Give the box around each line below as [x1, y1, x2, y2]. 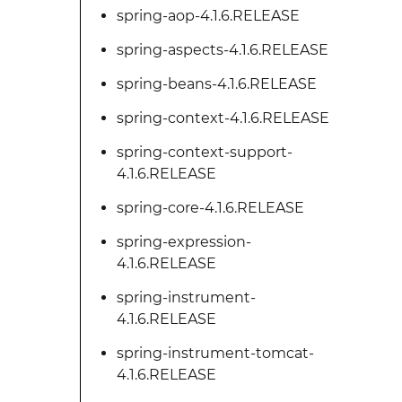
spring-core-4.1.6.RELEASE [116, 199, 304, 216]
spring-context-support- [116, 144, 293, 161]
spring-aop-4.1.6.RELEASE [116, 7, 300, 24]
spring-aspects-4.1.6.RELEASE [116, 41, 328, 58]
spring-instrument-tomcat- [116, 345, 314, 362]
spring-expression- [116, 233, 251, 250]
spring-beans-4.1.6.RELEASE [116, 75, 317, 92]
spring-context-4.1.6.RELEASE [116, 109, 329, 127]
